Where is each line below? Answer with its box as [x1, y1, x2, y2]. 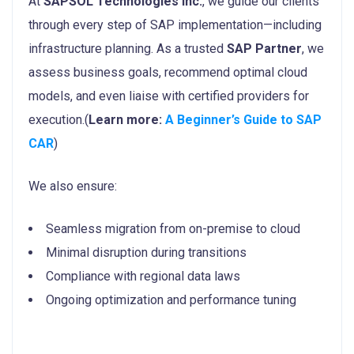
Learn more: [88, 111, 165, 127]
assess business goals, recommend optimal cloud [28, 64, 307, 80]
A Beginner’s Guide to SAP [165, 111, 322, 127]
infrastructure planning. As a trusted [28, 40, 227, 56]
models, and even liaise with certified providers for [28, 88, 309, 104]
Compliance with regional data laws [46, 268, 240, 284]
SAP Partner [227, 40, 302, 56]
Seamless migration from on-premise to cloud [46, 220, 300, 236]
